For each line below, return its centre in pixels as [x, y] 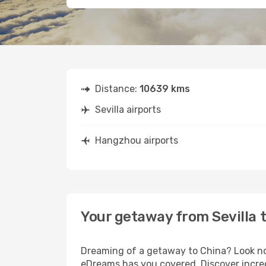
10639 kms [165, 89]
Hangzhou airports [137, 140]
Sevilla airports [128, 110]
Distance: [117, 89]
